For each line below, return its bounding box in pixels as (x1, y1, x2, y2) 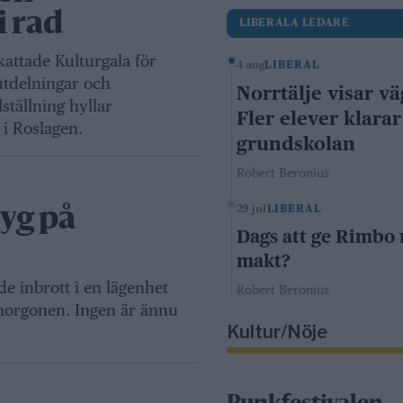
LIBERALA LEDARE (239, 18, 350, 30)
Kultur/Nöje (227, 321, 328, 344)
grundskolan (237, 132, 356, 156)
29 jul (237, 202, 267, 216)
